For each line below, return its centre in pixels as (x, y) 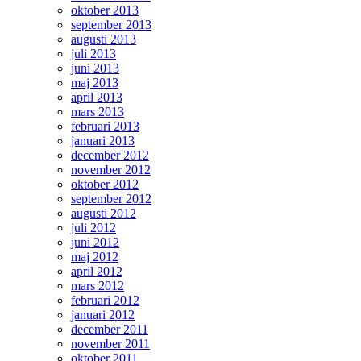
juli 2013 (93, 53)
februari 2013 (105, 126)
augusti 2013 (104, 39)
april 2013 (97, 97)
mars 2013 (98, 111)
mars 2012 (98, 285)
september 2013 (111, 24)
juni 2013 (95, 68)
